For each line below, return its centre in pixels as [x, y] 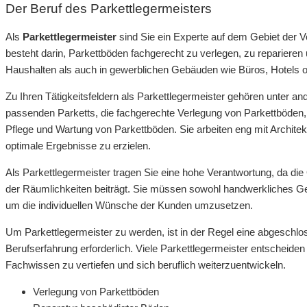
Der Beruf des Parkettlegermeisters [109, 9]
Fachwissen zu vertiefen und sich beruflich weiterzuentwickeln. [146, 265]
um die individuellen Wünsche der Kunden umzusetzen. [129, 206]
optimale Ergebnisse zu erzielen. [78, 146]
